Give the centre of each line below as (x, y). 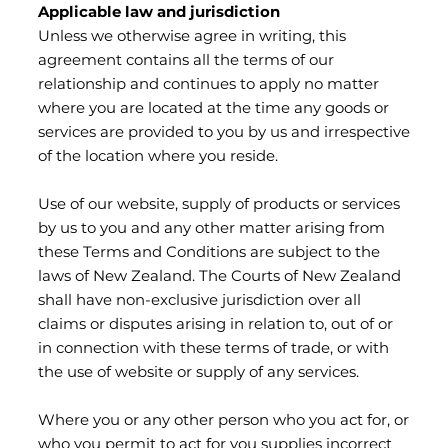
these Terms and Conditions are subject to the (209, 253)
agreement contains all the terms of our (186, 61)
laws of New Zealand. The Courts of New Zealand (219, 277)
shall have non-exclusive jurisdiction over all (199, 301)
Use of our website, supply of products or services (219, 205)
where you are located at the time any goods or (213, 109)
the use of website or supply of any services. (198, 373)
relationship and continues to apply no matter (208, 85)
